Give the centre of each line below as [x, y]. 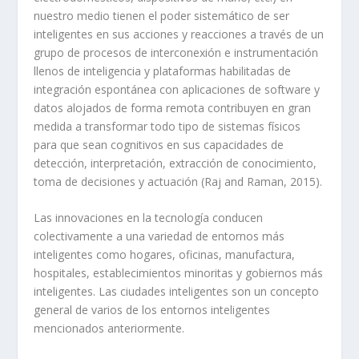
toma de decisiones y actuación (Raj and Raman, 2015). [178, 181]
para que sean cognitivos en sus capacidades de [159, 144]
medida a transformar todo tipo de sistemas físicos [167, 126]
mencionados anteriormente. [109, 328]
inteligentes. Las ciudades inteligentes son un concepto [177, 291]
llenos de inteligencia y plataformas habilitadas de [163, 71]
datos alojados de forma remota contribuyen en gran [173, 107]
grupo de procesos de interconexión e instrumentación [176, 52]
